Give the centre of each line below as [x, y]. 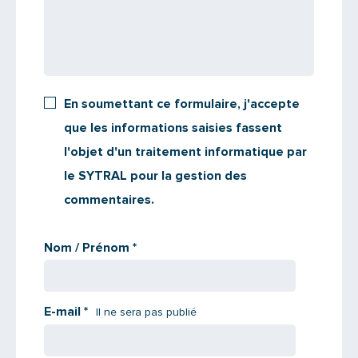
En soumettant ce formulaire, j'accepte [182, 103]
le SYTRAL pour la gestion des [155, 175]
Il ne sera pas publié [146, 312]
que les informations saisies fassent [173, 127]
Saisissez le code [211, 33]
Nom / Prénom [88, 247]
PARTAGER [207, 126]
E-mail [64, 311]
